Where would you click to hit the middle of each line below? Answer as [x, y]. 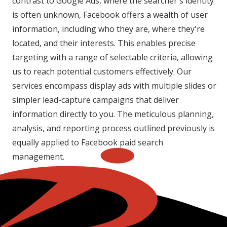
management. [38, 157]
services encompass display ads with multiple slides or [114, 86]
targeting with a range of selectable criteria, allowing [112, 58]
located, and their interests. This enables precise [104, 43]
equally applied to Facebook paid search [88, 143]
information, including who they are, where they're [108, 29]
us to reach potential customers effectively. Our [102, 72]
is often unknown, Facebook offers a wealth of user [110, 15]
